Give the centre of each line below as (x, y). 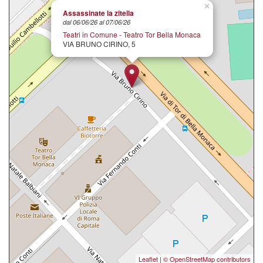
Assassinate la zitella (98, 13)
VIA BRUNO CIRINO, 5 (99, 43)
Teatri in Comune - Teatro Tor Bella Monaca (132, 34)
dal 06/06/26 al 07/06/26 (97, 22)
